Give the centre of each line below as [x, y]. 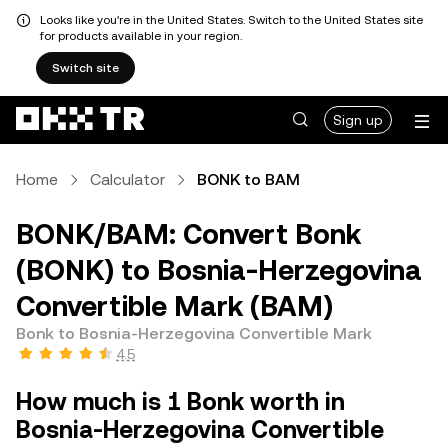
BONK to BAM [248, 179]
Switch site [85, 68]
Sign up [358, 120]
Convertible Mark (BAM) [174, 306]
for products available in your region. [141, 36]
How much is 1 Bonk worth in [180, 402]
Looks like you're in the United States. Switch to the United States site [231, 20]
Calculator [127, 179]
